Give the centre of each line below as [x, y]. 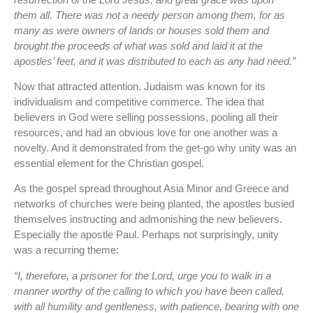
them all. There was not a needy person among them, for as [150, 15]
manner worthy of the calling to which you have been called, [149, 291]
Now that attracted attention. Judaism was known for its [140, 86]
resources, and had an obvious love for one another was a [146, 132]
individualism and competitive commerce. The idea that [139, 101]
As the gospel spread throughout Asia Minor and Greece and [151, 189]
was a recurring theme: [66, 250]
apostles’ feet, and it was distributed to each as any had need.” [155, 61]
